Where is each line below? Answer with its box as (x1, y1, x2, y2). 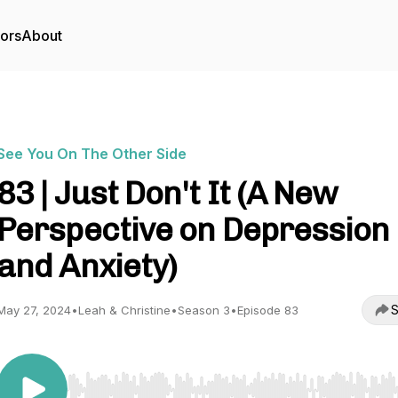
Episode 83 (237, 303, 298, 317)
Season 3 (178, 303, 230, 317)
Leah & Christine (78, 303, 171, 317)
